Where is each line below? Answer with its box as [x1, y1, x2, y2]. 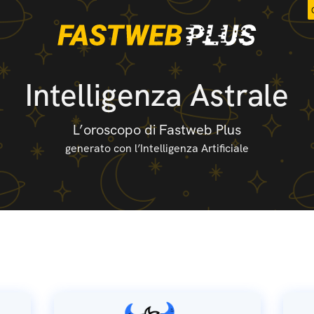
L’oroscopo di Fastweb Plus [73, 121, 241, 139]
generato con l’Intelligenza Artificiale [65, 141, 249, 156]
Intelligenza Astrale [25, 75, 289, 115]
